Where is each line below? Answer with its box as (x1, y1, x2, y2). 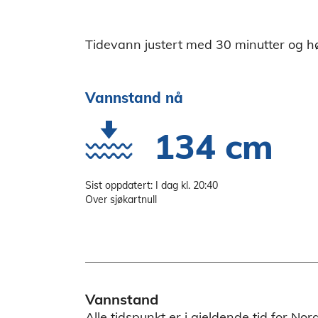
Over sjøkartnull (85, 192, 157, 206)
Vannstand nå (85, 88, 183, 106)
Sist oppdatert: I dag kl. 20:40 (85, 178, 218, 192)
